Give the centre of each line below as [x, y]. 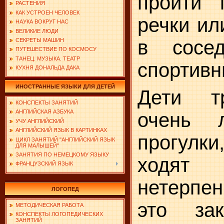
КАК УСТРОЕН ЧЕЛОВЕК [47, 12]
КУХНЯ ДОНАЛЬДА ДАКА [47, 68]
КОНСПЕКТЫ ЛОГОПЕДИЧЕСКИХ [59, 214]
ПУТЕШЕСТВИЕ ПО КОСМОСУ [56, 49]
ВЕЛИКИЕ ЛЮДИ [37, 31]
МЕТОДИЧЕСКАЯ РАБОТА [49, 205]
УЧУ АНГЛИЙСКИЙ [40, 121]
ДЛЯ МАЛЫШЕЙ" [37, 145]
